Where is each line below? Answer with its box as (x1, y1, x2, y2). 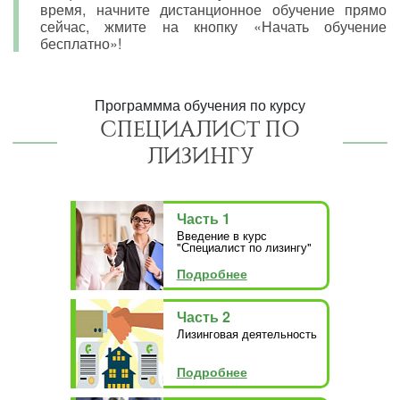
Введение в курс (176, 226, 267, 244)
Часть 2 (176, 305, 230, 327)
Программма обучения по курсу (95, 94, 305, 115)
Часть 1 (176, 207, 230, 229)
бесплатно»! (40, 32, 121, 54)
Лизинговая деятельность (176, 324, 317, 342)
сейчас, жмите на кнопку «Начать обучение (40, 15, 387, 37)
